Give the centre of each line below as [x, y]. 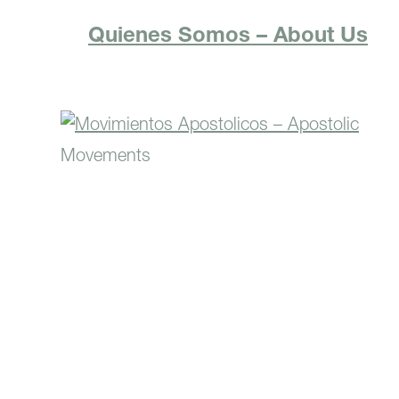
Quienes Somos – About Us [228, 37]
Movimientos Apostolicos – [228, 203]
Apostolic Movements [228, 226]
